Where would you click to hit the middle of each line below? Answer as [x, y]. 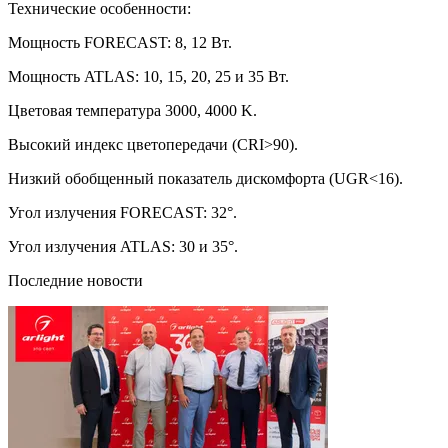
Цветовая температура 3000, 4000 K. [132, 110]
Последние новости [75, 280]
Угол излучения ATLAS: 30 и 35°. [123, 246]
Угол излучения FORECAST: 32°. [122, 212]
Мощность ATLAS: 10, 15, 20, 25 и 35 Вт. [148, 76]
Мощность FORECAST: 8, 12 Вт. [120, 42]
